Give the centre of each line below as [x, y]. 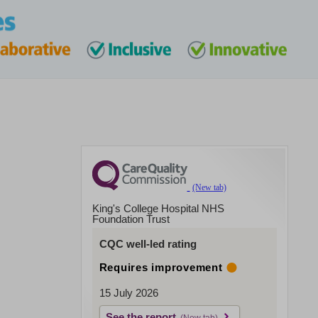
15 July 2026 [128, 292]
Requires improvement [161, 267]
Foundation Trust [131, 219]
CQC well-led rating [148, 243]
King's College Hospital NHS [158, 208]
